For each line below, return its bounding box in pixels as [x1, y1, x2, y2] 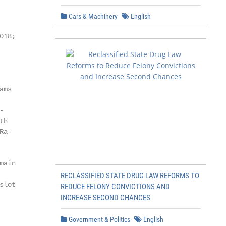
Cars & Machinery [67, 12, 118, 20]
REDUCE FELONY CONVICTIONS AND [61, 182, 170, 191]
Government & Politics [67, 215, 130, 223]
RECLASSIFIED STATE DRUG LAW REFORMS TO [61, 171, 199, 180]
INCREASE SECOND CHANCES [61, 193, 150, 202]
